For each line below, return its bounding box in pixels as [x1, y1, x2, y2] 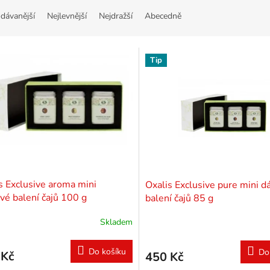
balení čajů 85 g [145, 191, 213, 205]
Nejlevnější [47, 10, 87, 22]
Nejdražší [99, 10, 133, 22]
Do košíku [88, 245, 126, 257]
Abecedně [145, 10, 181, 22]
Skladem [99, 216, 133, 228]
